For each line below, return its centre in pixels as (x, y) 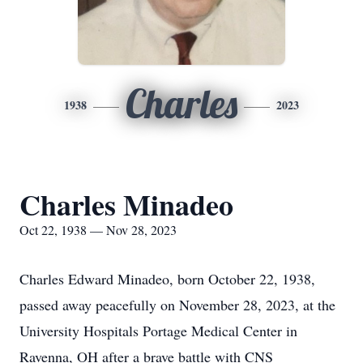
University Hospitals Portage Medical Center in (158, 331)
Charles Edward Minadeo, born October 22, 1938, (167, 279)
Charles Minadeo (126, 204)
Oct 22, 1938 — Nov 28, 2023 (98, 230)
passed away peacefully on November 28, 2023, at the (177, 305)
